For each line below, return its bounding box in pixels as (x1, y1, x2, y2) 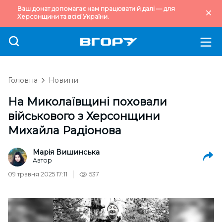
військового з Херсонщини (8, 110, 160, 123)
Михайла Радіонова (8, 124, 121, 137)
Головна (8, 76, 38, 85)
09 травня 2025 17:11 (8, 170, 67, 178)
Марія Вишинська (33, 148, 100, 157)
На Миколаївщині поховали (8, 95, 167, 109)
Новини (49, 76, 78, 85)
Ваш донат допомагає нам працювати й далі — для (17, 5, 175, 12)
